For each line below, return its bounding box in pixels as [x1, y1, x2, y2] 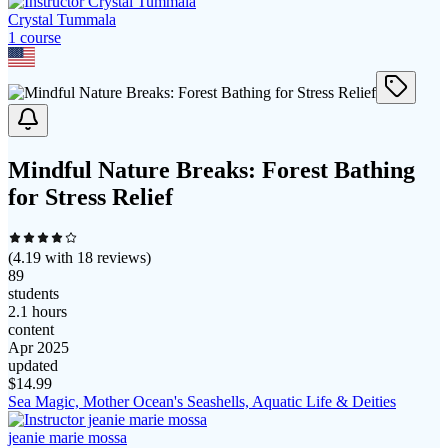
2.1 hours [8, 302, 67, 320]
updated [8, 356, 58, 374]
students [8, 284, 59, 302]
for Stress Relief [8, 183, 173, 210]
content [8, 320, 54, 338]
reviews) [93, 248, 151, 266]
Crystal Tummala [8, 10, 116, 28]
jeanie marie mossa [8, 428, 127, 446]
